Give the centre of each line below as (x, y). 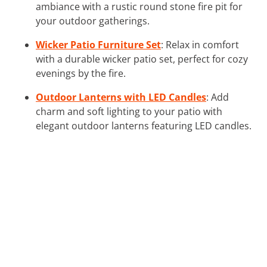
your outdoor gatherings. (93, 21)
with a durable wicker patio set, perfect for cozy (142, 59)
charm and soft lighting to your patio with (129, 111)
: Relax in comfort (200, 44)
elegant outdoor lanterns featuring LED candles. (144, 125)
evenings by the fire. (81, 73)
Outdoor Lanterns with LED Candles (121, 97)
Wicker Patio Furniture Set (98, 44)
